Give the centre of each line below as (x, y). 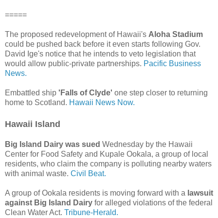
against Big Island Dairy (49, 203)
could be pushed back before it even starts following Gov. (103, 44)
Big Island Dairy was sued (53, 145)
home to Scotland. (37, 103)
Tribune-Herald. (90, 213)
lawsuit (199, 193)
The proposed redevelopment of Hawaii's (77, 35)
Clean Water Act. (34, 213)
